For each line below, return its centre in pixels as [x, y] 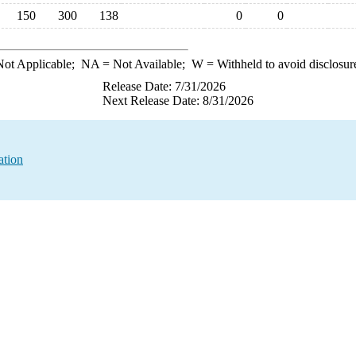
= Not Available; [145, 64]
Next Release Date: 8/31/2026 [178, 101]
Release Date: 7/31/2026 [164, 86]
